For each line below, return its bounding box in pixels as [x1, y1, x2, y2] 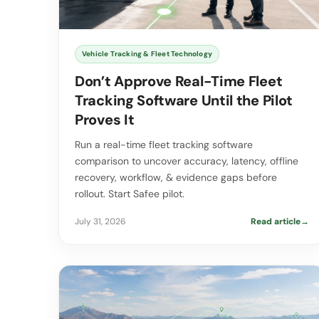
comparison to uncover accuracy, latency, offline [75, 155, 298, 168]
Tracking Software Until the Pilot [75, 91, 293, 110]
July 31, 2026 [75, 216, 126, 228]
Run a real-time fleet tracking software [75, 138, 253, 152]
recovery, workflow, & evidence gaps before [75, 171, 277, 184]
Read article [250, 216, 300, 228]
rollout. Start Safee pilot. [75, 187, 184, 201]
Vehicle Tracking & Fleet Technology [82, 49, 212, 59]
